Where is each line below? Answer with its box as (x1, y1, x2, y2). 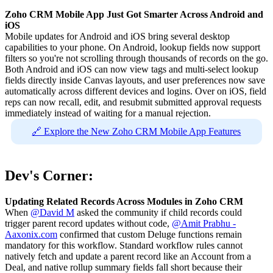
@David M (30, 207, 74, 218)
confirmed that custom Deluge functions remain (57, 229, 242, 240)
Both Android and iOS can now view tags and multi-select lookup (5, 64, 258, 75)
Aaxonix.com (5, 229, 57, 240)
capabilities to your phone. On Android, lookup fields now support (5, 42, 260, 53)
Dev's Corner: (5, 168, 93, 184)
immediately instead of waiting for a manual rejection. (5, 108, 211, 119)
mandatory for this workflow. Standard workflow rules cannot (5, 240, 243, 251)
